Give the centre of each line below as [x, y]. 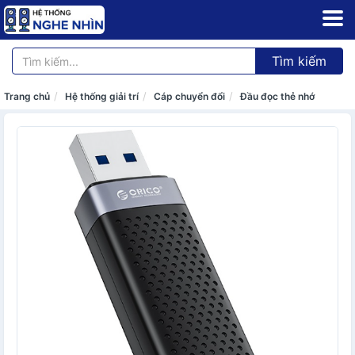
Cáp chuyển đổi [189, 96]
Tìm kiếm [299, 61]
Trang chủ [27, 96]
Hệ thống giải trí [102, 96]
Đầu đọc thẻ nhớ [277, 96]
